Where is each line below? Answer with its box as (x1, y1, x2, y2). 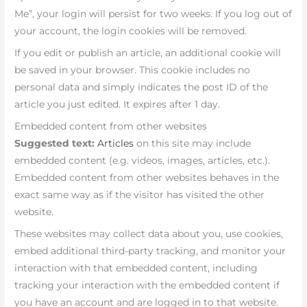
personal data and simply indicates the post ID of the (14, 82, 269, 93)
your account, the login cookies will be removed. (14, 25, 247, 37)
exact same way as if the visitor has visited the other (14, 189, 265, 201)
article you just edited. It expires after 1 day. (14, 99, 221, 110)
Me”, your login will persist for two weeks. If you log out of (14, 8, 293, 20)
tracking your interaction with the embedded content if (14, 279, 280, 291)
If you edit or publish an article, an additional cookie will (14, 47, 282, 59)
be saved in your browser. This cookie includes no (14, 64, 251, 76)
